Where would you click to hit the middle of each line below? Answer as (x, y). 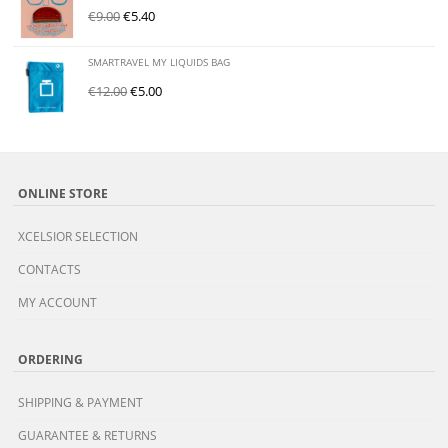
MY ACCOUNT (58, 302)
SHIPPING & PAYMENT (81, 402)
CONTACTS (50, 269)
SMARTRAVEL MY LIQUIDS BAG (159, 63)
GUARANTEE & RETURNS (88, 435)
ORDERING (51, 358)
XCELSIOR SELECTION (78, 236)
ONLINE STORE (63, 192)
